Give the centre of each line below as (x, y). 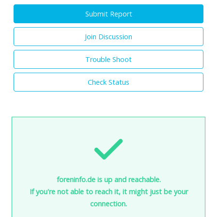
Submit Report (108, 14)
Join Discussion (108, 36)
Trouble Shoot (108, 59)
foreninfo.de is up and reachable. (108, 179)
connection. (108, 203)
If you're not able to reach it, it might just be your (108, 191)
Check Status (108, 82)
